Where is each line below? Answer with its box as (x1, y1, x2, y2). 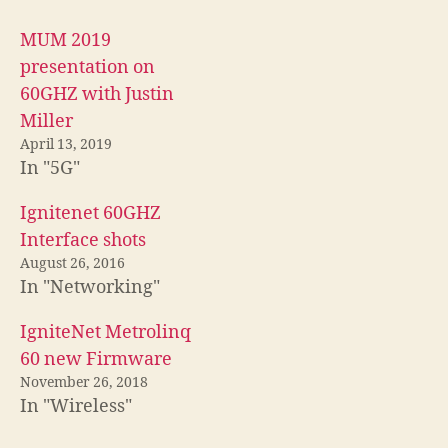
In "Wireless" (20, 394, 132, 418)
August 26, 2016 (20, 254, 125, 272)
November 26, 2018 (20, 373, 148, 391)
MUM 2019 (20, 28, 111, 52)
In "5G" (20, 156, 80, 180)
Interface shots (20, 228, 146, 252)
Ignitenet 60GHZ (20, 201, 161, 225)
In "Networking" (20, 275, 160, 299)
